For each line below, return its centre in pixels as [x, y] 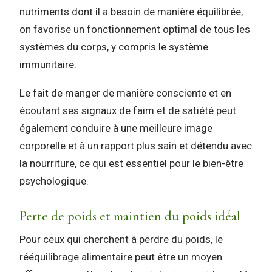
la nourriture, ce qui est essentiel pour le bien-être [131, 163]
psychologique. [54, 181]
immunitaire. [48, 65]
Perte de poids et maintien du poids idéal [130, 216]
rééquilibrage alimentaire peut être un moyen [121, 257]
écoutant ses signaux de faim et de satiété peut [128, 110]
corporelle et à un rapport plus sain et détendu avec [136, 145]
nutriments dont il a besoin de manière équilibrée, [131, 12]
